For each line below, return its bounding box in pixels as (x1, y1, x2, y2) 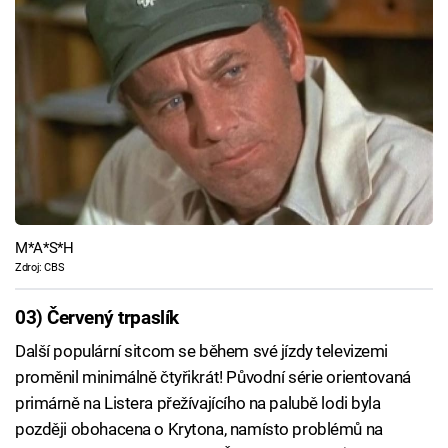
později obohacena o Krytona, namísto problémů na (15, 419, 383, 440)
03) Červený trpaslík (15, 306, 179, 329)
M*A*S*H (15, 238, 74, 257)
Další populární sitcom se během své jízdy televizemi (15, 341, 389, 362)
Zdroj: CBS (15, 260, 65, 274)
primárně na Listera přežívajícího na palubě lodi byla (15, 393, 381, 414)
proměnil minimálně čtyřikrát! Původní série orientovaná (15, 367, 411, 388)
